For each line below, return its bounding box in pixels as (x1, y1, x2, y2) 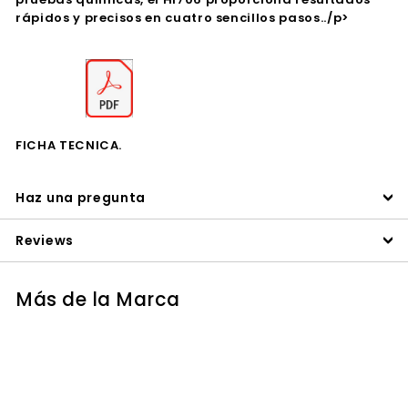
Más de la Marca (15, 286, 180, 313)
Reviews (15, 231, 74, 250)
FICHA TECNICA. (15, 136, 123, 154)
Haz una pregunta (15, 189, 147, 208)
